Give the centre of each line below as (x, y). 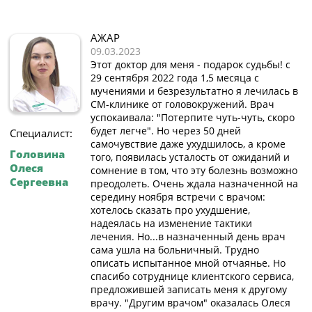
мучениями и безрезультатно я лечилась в (194, 91)
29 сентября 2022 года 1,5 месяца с (175, 77)
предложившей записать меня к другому (189, 289)
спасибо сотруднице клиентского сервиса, (192, 276)
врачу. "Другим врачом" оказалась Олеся (190, 302)
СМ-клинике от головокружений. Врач (182, 104)
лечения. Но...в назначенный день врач (188, 236)
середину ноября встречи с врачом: (178, 196)
